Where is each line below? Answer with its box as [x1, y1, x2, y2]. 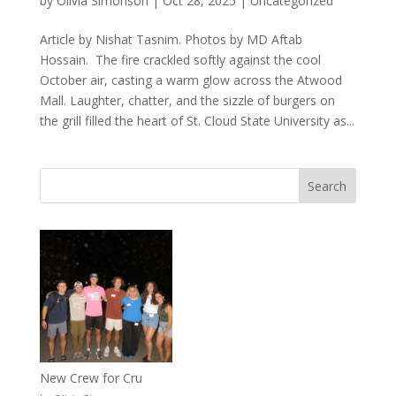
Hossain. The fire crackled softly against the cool [39, 50, 321, 68]
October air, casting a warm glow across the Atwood [39, 71, 342, 88]
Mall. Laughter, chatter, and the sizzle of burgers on [39, 91, 335, 109]
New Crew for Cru [39, 369, 142, 386]
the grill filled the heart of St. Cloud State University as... [39, 111, 354, 129]
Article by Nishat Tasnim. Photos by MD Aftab [39, 30, 302, 48]
